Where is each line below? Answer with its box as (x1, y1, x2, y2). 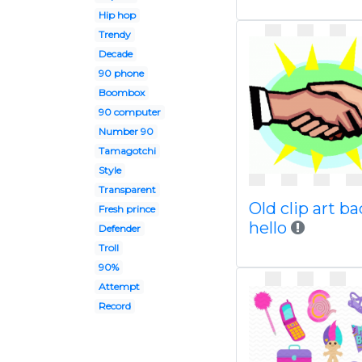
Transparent (98, 183, 156, 196)
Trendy (98, 28, 131, 40)
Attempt (98, 280, 140, 293)
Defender (98, 222, 141, 234)
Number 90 (98, 125, 154, 137)
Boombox (98, 86, 145, 99)
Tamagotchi (98, 145, 156, 157)
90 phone (98, 67, 144, 79)
